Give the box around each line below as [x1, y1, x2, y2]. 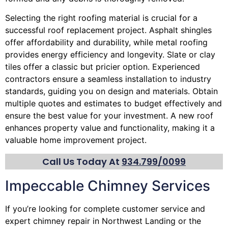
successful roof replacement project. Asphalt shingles [5, 25, 212, 36]
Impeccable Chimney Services [5, 177, 210, 194]
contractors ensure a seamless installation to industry [5, 74, 211, 84]
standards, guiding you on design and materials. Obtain [5, 86, 218, 97]
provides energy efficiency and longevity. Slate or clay [5, 49, 215, 60]
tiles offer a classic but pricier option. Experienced [5, 62, 200, 72]
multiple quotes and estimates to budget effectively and [5, 98, 222, 109]
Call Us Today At [42, 155, 122, 168]
